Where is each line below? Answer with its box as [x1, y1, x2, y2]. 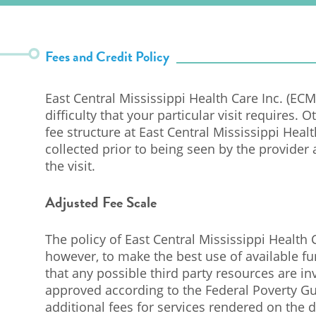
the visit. [45, 157, 95, 174]
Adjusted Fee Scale [45, 190, 157, 214]
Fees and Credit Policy [45, 45, 169, 67]
